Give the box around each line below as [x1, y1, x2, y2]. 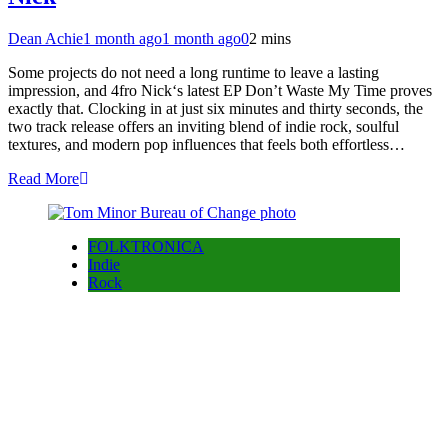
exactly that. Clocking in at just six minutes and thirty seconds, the [8, 99, 423, 117]
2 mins [249, 29, 291, 47]
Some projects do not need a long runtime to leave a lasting [8, 63, 379, 81]
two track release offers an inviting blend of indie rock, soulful [8, 117, 399, 135]
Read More [8, 169, 79, 187]
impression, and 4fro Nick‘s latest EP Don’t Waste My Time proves [8, 81, 432, 99]
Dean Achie [8, 29, 83, 47]
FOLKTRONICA [88, 237, 204, 255]
